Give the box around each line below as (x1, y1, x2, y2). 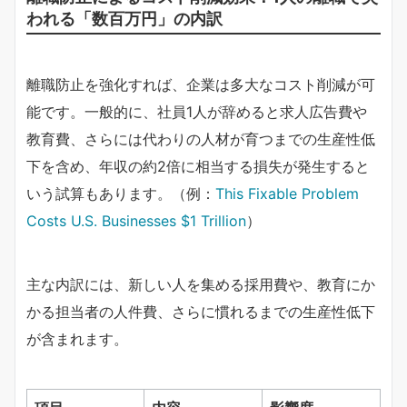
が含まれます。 (26, 329, 128, 348)
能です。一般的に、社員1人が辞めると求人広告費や (26, 102, 367, 121)
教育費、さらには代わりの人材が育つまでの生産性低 (26, 129, 375, 148)
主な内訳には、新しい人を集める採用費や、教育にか (26, 274, 375, 293)
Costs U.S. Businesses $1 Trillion (26, 211, 246, 230)
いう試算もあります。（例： (26, 184, 215, 203)
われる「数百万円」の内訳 (26, 7, 223, 28)
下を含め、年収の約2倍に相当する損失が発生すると (26, 156, 370, 175)
